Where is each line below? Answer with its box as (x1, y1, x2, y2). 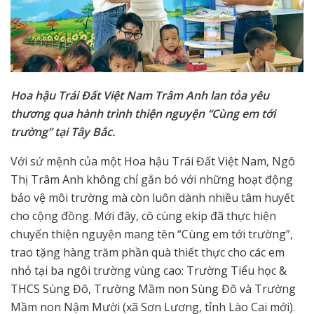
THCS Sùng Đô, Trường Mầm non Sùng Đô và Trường (11, 281, 296, 297)
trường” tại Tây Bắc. (11, 124, 118, 140)
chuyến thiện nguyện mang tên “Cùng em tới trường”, (11, 226, 293, 243)
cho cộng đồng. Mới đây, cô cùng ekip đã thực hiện (11, 208, 276, 224)
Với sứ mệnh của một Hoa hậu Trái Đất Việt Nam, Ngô (11, 153, 295, 170)
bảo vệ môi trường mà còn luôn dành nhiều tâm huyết (11, 190, 294, 206)
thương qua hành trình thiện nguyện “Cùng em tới (11, 106, 275, 122)
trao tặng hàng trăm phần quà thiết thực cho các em (11, 245, 285, 261)
